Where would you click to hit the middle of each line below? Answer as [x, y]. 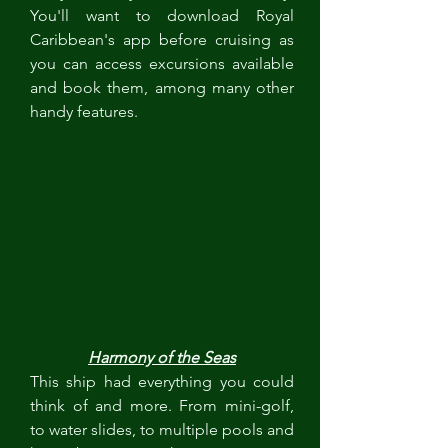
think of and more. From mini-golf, [162, 405]
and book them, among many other [162, 87]
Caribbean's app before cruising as [162, 39]
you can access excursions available [162, 63]
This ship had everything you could [162, 381]
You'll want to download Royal [162, 15]
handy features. [88, 111]
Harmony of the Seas [162, 357]
